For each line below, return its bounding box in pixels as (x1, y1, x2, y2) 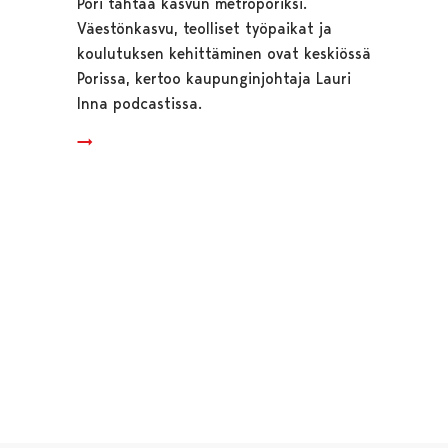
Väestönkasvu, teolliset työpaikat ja (76, 18, 332, 38)
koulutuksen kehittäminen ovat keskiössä (76, 43, 371, 63)
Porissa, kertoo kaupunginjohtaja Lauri (76, 68, 351, 88)
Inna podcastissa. (76, 93, 202, 113)
